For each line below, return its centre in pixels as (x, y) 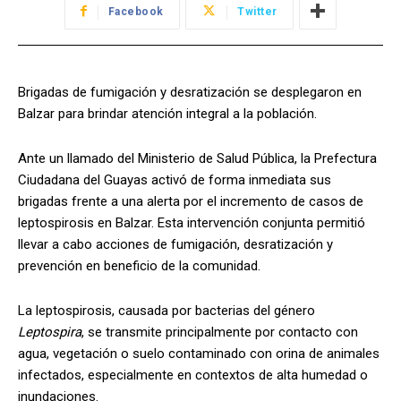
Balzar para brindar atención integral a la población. (167, 113)
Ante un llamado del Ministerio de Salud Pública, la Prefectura (197, 158)
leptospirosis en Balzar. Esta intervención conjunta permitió (192, 222)
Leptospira (50, 332)
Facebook (136, 11)
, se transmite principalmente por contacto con (220, 332)
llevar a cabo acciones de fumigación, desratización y (175, 244)
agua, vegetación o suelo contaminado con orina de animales (199, 353)
